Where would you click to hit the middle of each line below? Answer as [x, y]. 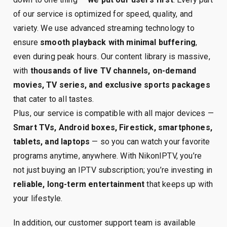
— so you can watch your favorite [150, 142]
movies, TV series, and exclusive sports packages [112, 85]
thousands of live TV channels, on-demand [113, 71]
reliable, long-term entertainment [79, 184]
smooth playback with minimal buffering [118, 42]
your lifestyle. [38, 198]
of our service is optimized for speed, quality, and [103, 14]
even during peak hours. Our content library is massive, [112, 56]
